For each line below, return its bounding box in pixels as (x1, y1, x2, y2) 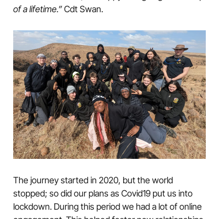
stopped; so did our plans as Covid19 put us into (13, 188, 193, 199)
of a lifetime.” (13, 4, 62, 14)
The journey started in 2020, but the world (13, 175, 173, 186)
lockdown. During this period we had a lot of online (13, 201, 202, 212)
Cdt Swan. (62, 4, 103, 14)
